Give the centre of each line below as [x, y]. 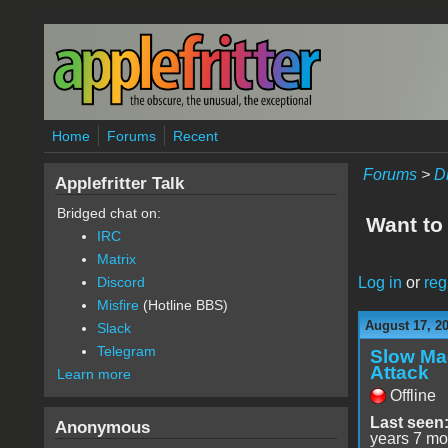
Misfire [117, 305]
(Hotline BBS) [183, 305]
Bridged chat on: [108, 213]
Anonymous [102, 427]
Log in [379, 282]
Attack [399, 372]
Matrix [116, 259]
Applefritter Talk [119, 183]
